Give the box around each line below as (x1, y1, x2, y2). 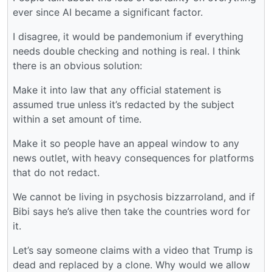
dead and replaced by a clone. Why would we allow (13, 258, 250, 271)
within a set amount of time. (13, 112, 141, 125)
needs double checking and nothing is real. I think (13, 44, 240, 57)
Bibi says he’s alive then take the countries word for (13, 205, 250, 217)
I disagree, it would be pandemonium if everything (13, 30, 243, 42)
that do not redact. (13, 166, 100, 178)
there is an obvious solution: (13, 59, 142, 72)
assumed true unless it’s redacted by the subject (13, 98, 234, 110)
